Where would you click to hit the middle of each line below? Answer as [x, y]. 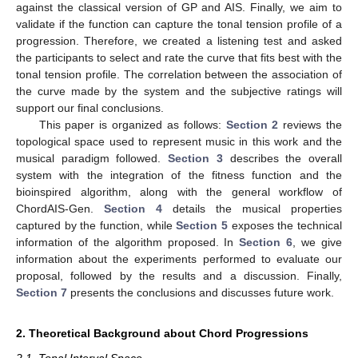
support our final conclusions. [90, 107]
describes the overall [282, 158]
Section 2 [252, 124]
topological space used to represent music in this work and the [179, 141]
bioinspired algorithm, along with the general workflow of [179, 191]
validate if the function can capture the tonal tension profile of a [179, 24]
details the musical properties [252, 208]
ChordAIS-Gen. [60, 208]
